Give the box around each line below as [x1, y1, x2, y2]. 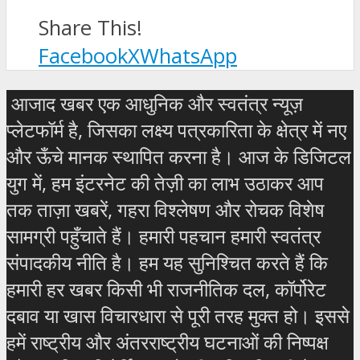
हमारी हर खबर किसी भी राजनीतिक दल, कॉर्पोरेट [6, 276, 326, 303]
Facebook [39, 41, 128, 70]
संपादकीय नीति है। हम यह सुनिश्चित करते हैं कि [6, 249, 328, 276]
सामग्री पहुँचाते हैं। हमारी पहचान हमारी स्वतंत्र [6, 223, 321, 250]
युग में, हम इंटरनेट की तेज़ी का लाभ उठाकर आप [6, 170, 324, 197]
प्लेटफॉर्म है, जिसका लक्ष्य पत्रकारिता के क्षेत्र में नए [6, 117, 346, 144]
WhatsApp [140, 41, 237, 70]
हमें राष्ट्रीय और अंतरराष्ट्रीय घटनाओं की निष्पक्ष [6, 329, 329, 356]
